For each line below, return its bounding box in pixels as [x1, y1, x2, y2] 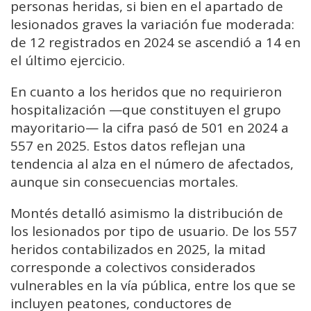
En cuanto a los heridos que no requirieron [10, 83, 282, 101]
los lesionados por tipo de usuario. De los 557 [10, 222, 297, 241]
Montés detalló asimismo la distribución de [10, 204, 283, 223]
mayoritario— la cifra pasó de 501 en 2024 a [10, 119, 289, 137]
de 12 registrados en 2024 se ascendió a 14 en [10, 33, 301, 52]
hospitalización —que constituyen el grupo [10, 101, 281, 119]
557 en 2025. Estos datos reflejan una [10, 137, 246, 155]
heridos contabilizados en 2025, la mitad [10, 240, 266, 259]
